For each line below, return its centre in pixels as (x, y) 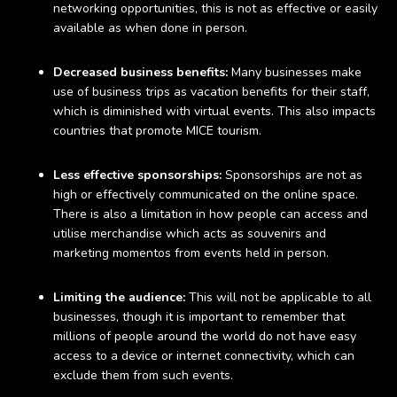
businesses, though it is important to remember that (199, 317)
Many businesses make (296, 72)
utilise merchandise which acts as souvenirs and (190, 234)
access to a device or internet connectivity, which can (204, 356)
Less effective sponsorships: (139, 175)
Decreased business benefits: (142, 72)
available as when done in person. (150, 28)
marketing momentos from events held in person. (191, 253)
